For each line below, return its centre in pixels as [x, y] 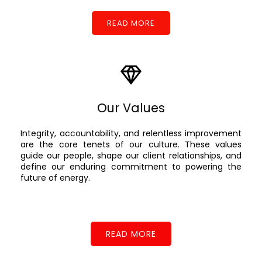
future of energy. [55, 177]
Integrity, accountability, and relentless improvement [131, 133]
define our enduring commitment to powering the [131, 166]
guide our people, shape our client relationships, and [131, 155]
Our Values [131, 108]
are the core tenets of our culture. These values [131, 144]
